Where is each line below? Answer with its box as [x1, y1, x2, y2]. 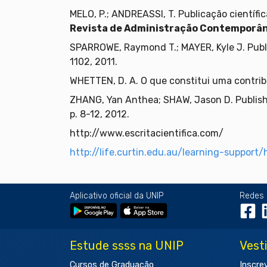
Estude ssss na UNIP [70, 238, 184, 253]
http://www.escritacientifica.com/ [70, 128, 223, 139]
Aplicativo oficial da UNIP [70, 191, 163, 201]
